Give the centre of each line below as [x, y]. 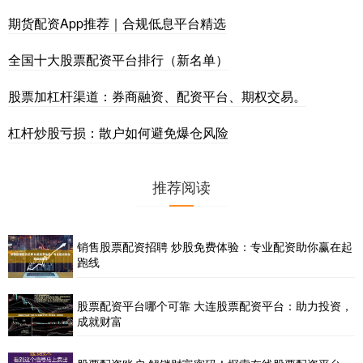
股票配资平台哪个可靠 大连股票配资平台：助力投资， [215, 306]
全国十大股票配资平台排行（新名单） [118, 59]
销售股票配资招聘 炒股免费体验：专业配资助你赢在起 [215, 246]
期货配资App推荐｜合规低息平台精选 [117, 23]
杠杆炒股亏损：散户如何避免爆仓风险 [118, 132]
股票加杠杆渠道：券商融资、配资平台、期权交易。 [157, 96]
